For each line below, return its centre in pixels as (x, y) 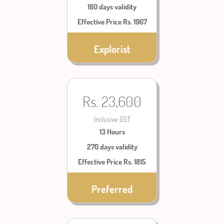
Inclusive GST (112, 119)
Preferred (112, 189)
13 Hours (112, 132)
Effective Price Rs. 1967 (112, 22)
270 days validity (112, 147)
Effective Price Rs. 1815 (112, 162)
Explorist (112, 49)
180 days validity (112, 7)
